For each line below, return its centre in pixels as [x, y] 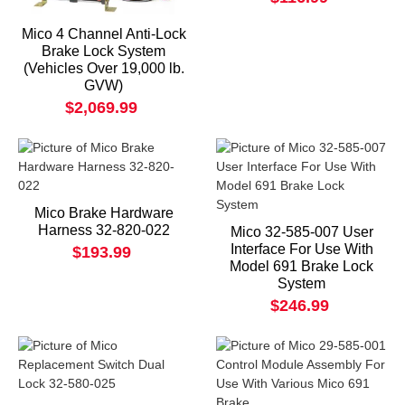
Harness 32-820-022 [104, 230]
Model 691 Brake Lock [301, 266]
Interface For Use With [301, 249]
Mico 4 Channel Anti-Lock [104, 33]
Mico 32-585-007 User [301, 231]
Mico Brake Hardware [104, 212]
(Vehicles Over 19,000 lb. [104, 68]
